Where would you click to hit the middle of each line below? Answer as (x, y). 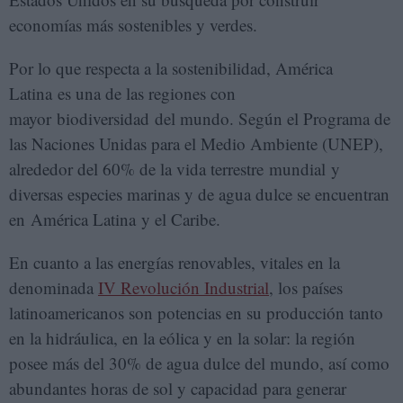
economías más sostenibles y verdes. (133, 25)
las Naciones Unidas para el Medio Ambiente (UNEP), (196, 144)
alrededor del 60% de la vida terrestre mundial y (175, 169)
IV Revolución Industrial (184, 288)
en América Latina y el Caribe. (115, 219)
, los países (306, 288)
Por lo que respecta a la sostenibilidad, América (171, 68)
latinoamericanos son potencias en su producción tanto (196, 313)
